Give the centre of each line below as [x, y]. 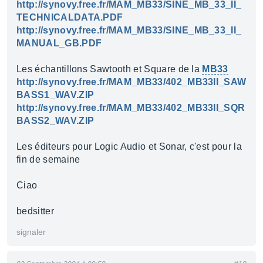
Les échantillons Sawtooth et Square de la [109, 69]
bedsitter [35, 211]
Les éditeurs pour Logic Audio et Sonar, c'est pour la [129, 146]
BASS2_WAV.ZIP [55, 121]
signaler [31, 232]
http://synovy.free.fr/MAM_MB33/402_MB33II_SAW [131, 82]
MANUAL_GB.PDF [59, 43]
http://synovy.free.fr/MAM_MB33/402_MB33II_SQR [131, 108]
